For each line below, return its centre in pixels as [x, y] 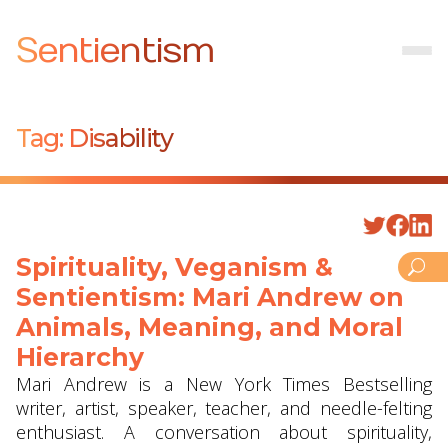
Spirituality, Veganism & [174, 267]
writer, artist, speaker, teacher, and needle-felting [224, 408]
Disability [120, 138]
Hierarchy [80, 357]
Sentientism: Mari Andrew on [210, 297]
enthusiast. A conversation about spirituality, [224, 432]
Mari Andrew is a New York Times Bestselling [224, 384]
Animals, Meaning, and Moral [209, 327]
